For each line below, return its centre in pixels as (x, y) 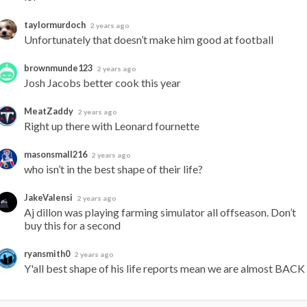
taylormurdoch (56, 25)
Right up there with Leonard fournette (112, 126)
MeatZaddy (49, 111)
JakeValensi (49, 197)
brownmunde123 (59, 68)
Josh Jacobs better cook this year (102, 83)
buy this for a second (72, 225)
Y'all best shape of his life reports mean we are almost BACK (164, 268)
